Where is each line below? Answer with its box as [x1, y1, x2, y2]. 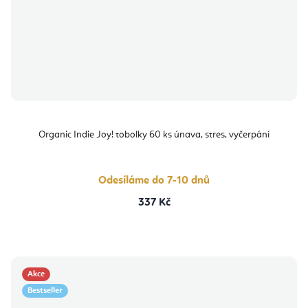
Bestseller [27, 287, 63, 296]
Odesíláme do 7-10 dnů [98, 175, 210, 187]
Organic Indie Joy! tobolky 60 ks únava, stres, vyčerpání [38, 130, 269, 140]
